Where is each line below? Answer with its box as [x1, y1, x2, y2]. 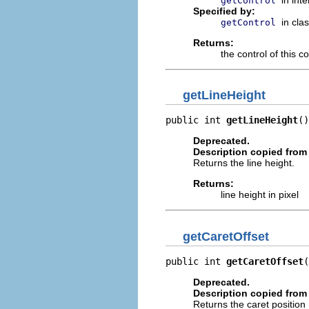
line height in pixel [221, 189, 299, 200]
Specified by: [193, 5, 255, 17]
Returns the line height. [193, 157, 295, 168]
